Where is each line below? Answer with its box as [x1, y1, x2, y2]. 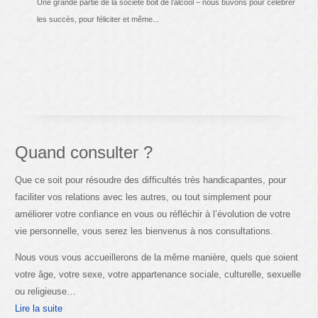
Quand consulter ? [15, 143, 153, 163]
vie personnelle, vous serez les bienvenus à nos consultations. [15, 225, 274, 236]
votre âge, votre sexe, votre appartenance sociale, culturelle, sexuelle [15, 268, 302, 280]
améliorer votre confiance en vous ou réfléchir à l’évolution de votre [15, 208, 291, 219]
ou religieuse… [15, 285, 77, 297]
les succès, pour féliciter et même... [36, 15, 159, 24]
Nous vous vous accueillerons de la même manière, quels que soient [15, 251, 299, 263]
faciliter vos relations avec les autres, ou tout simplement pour [15, 191, 272, 202]
